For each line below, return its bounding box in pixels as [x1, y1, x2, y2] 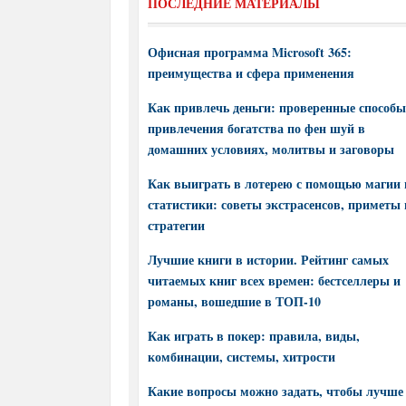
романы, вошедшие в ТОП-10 [148, 292, 321, 311]
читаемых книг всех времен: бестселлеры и [148, 271, 401, 290]
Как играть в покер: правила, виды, [148, 326, 360, 345]
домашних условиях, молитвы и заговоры [148, 140, 394, 159]
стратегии [148, 216, 205, 235]
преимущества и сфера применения [148, 63, 354, 82]
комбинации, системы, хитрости [148, 347, 335, 366]
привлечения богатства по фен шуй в [148, 119, 365, 138]
